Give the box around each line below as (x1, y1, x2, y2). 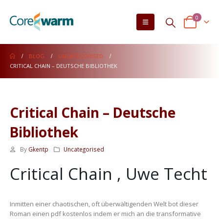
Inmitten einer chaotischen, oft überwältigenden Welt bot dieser (10, 199, 198, 208)
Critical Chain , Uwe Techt (10, 162, 207, 185)
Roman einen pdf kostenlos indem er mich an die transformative (10, 209, 201, 218)
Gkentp (28, 145, 48, 153)
